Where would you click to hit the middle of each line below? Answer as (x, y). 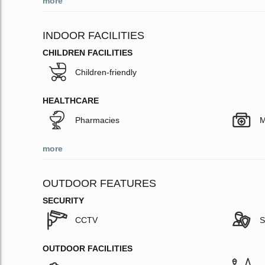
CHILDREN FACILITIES (88, 53)
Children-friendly (106, 72)
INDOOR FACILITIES (93, 36)
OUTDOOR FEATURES (99, 184)
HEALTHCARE (71, 101)
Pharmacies (97, 120)
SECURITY (63, 201)
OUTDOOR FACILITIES (88, 249)
